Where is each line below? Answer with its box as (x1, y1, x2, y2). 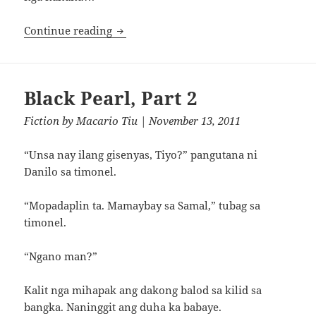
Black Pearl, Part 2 (24, 85, 198, 111)
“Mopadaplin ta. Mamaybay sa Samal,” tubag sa (24, 197, 261, 212)
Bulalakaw (114, 22, 169, 37)
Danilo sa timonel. (24, 164, 117, 178)
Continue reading (24, 23, 116, 37)
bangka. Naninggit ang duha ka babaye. (24, 299, 222, 314)
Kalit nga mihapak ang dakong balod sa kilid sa (24, 282, 262, 297)
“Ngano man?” (24, 248, 98, 263)
